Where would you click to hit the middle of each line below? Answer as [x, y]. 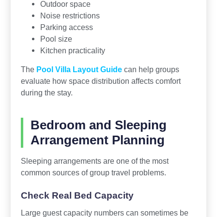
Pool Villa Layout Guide [79, 69]
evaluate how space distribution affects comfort [101, 81]
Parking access [66, 27]
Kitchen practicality [72, 50]
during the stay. [46, 92]
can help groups [150, 69]
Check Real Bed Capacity [77, 195]
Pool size [56, 39]
